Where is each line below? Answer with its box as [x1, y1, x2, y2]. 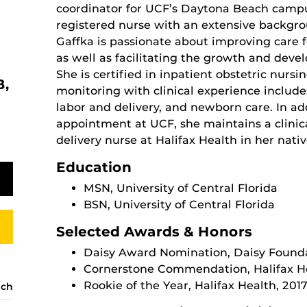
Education [56, 159, 132, 175]
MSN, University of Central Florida [83, 182, 278, 195]
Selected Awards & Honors [56, 223, 252, 240]
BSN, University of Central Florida [83, 198, 275, 211]
